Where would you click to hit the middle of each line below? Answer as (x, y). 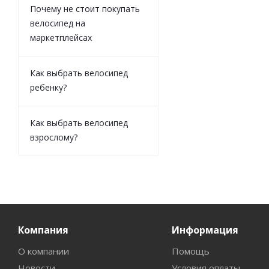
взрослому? (54, 137)
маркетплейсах (61, 38)
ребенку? (48, 87)
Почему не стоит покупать (85, 9)
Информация (205, 230)
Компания (43, 230)
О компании (44, 251)
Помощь (190, 251)
